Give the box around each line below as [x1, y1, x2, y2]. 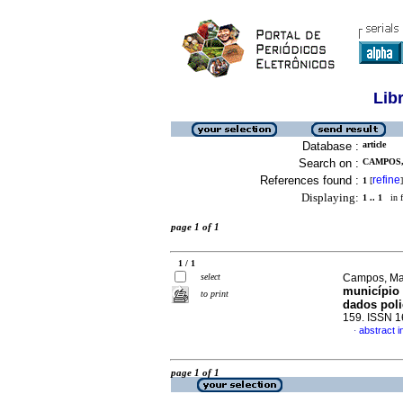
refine [372, 174, 400, 186]
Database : [302, 139, 359, 153]
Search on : [299, 157, 359, 170]
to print [201, 289, 228, 299]
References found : [260, 174, 359, 187]
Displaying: [301, 191, 359, 204]
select [201, 272, 220, 282]
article [363, 139, 386, 149]
